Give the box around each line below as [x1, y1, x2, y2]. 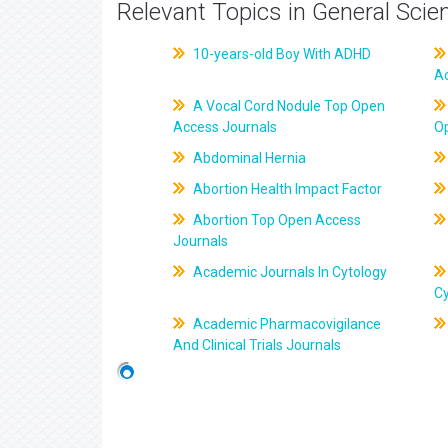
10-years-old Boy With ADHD [190, 46, 372, 62]
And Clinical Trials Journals [173, 337, 342, 353]
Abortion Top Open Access [190, 212, 362, 228]
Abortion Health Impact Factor [190, 181, 383, 197]
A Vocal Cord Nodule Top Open [190, 98, 386, 114]
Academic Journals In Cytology [190, 264, 388, 280]
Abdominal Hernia [190, 150, 307, 166]
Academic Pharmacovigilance [190, 316, 382, 332]
